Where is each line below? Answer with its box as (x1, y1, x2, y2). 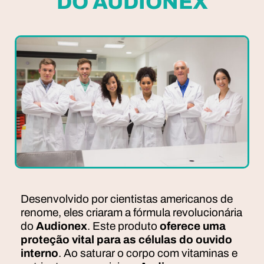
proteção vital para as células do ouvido (21, 233, 232, 246)
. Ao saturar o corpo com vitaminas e (58, 247, 237, 260)
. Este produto (87, 220, 160, 233)
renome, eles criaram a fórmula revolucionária (21, 206, 242, 219)
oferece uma (160, 220, 226, 233)
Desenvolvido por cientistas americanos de (21, 193, 233, 206)
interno (21, 247, 58, 260)
